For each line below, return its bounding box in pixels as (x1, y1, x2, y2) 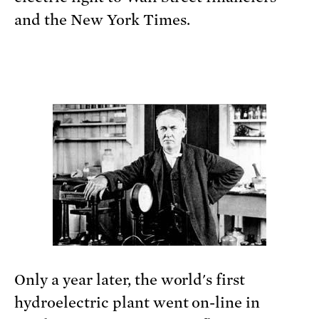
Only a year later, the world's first (14, 271, 246, 289)
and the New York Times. (14, 11, 190, 29)
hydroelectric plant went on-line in (14, 294, 261, 312)
